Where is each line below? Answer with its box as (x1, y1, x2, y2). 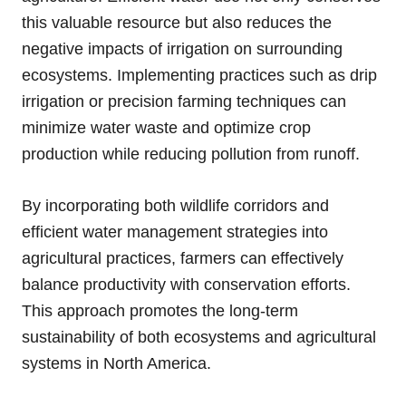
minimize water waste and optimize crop (22, 119, 311, 138)
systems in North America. (22, 354, 211, 373)
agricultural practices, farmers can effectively (22, 249, 343, 268)
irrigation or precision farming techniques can (22, 92, 346, 111)
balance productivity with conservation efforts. (22, 275, 351, 295)
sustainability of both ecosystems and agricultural (22, 328, 376, 347)
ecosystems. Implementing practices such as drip (22, 66, 377, 85)
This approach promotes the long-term (22, 302, 298, 321)
